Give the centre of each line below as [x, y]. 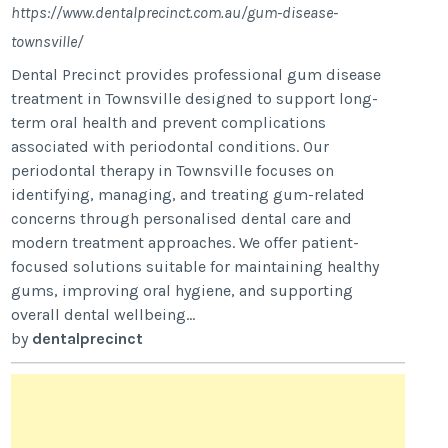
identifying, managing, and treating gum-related [188, 195]
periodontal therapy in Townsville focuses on [173, 171]
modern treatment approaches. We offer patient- [185, 243]
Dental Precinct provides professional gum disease [196, 75]
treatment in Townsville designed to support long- [195, 99]
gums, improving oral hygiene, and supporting [182, 291]
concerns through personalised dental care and [182, 219]
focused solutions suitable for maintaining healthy [195, 267]
